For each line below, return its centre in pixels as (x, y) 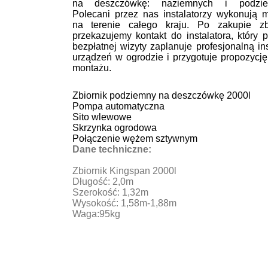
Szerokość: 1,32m (110, 192)
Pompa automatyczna (118, 106)
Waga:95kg (96, 214)
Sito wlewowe (102, 117)
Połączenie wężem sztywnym (135, 138)
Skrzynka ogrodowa (114, 128)
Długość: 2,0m (103, 182)
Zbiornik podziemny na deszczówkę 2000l (161, 95)
